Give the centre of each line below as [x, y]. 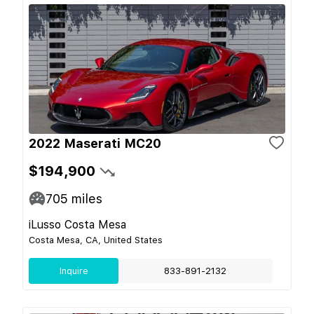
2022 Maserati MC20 [95, 143]
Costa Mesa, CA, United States [96, 240]
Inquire [74, 271]
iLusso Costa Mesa [77, 224]
